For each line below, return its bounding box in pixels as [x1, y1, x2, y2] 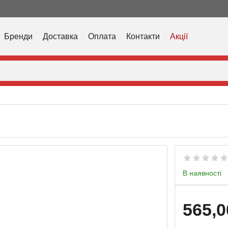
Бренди [4, 32, 33, 41]
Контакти [126, 32, 160, 41]
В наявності [183, 169, 221, 177]
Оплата [88, 32, 116, 41]
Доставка [43, 32, 78, 41]
